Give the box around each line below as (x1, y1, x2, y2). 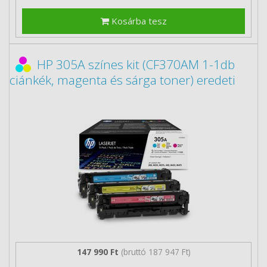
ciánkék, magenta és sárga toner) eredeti (10, 72, 235, 88)
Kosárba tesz (108, 15, 167, 27)
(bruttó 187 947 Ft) (120, 246, 191, 257)
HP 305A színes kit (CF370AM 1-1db (37, 56, 235, 73)
